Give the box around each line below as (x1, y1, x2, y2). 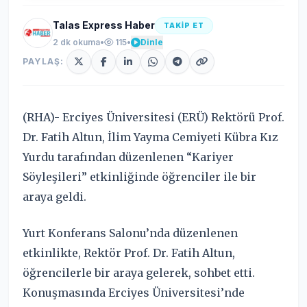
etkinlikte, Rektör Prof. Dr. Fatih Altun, (23, 245, 235, 260)
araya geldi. (23, 189, 86, 204)
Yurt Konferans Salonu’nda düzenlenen (23, 225, 238, 240)
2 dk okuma (53, 36, 100, 47)
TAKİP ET (164, 21, 204, 29)
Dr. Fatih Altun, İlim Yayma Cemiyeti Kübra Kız (23, 130, 278, 144)
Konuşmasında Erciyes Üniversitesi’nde (23, 285, 245, 299)
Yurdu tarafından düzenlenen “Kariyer (23, 149, 234, 164)
